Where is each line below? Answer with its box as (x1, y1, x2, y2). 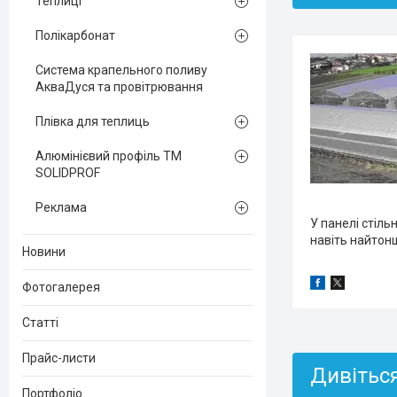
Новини (22, 245, 66, 259)
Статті (22, 315, 58, 330)
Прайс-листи (22, 351, 96, 365)
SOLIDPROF (35, 166, 100, 180)
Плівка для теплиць (35, 114, 150, 128)
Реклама (35, 200, 87, 214)
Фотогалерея (22, 280, 100, 294)
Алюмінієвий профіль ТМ (35, 149, 182, 163)
